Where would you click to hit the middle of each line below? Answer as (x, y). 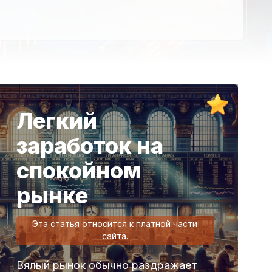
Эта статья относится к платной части (115, 223)
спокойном (79, 170)
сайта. (115, 236)
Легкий (56, 121)
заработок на (90, 145)
